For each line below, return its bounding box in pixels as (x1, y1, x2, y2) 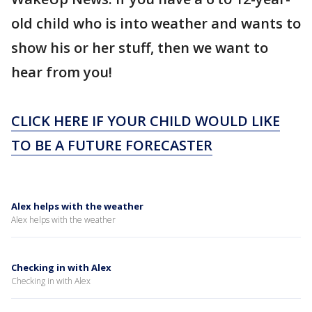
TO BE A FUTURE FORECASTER (11, 136, 212, 155)
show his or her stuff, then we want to (11, 38, 268, 57)
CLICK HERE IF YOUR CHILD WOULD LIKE (11, 111, 280, 130)
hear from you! (11, 63, 112, 81)
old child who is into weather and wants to (11, 14, 301, 33)
